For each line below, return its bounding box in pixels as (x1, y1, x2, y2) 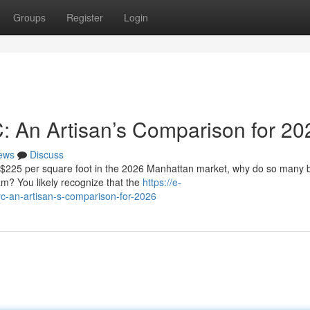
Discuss (30, 147, 64, 161)
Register (66, 10, 103, 24)
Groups (13, 10, 46, 24)
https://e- (143, 175, 181, 189)
